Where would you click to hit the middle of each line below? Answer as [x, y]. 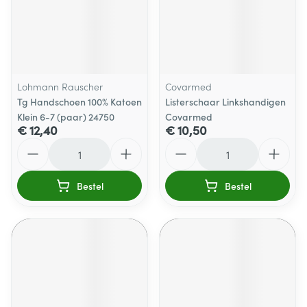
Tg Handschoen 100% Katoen [79, 101]
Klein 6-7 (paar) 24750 [66, 116]
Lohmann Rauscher [60, 86]
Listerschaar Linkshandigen [225, 101]
